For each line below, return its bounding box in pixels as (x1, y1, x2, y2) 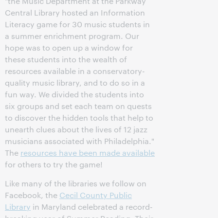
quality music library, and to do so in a (5, 77, 145, 88)
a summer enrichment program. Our (5, 31, 139, 41)
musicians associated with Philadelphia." (5, 136, 154, 146)
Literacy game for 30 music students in (5, 19, 150, 29)
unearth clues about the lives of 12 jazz (5, 124, 147, 134)
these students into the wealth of (5, 54, 127, 64)
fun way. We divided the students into (5, 89, 144, 99)
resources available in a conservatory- (5, 66, 145, 76)
